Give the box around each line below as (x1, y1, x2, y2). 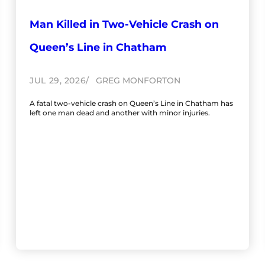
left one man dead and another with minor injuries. (30, 108, 211, 118)
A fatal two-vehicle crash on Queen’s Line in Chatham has (30, 99, 234, 108)
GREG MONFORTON (93, 75, 181, 86)
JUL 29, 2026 (30, 75, 86, 86)
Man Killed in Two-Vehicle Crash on (30, 18, 219, 31)
